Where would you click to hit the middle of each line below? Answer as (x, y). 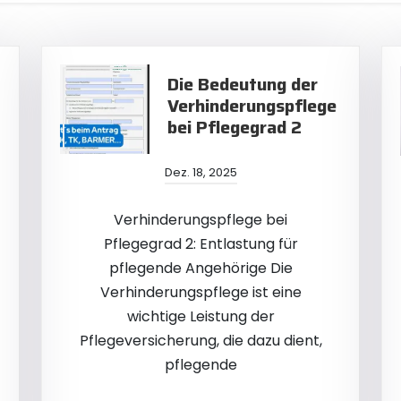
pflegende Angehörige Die (200, 268)
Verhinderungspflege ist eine (200, 292)
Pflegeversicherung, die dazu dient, (200, 341)
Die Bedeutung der (243, 84)
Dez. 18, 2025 (200, 172)
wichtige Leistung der (200, 316)
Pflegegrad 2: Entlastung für (200, 244)
